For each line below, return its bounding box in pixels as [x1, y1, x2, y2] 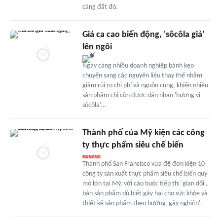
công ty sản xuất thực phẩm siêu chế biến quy [82, 170, 207, 178]
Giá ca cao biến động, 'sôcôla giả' [82, 30, 204, 39]
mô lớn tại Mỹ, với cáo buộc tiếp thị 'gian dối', [82, 180, 208, 187]
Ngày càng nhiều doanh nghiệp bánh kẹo [82, 62, 194, 70]
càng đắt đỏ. [82, 3, 118, 11]
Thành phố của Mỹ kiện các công [82, 128, 205, 138]
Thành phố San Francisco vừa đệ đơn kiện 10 [82, 160, 205, 168]
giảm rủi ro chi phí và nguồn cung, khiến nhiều [82, 81, 208, 89]
